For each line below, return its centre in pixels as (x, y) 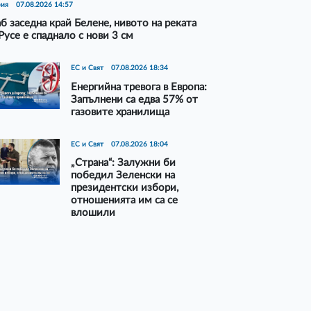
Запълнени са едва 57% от (135, 99)
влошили (93, 213)
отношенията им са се (125, 201)
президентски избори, (125, 188)
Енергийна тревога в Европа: (139, 87)
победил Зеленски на (123, 176)
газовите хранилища (120, 112)
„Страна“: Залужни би (124, 163)
